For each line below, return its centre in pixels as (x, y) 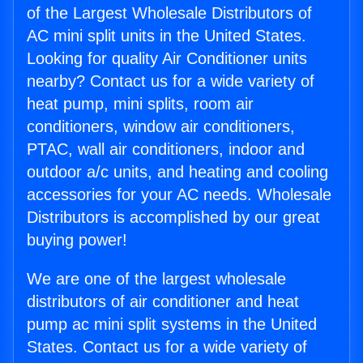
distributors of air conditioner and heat (163, 302)
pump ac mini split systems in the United (172, 325)
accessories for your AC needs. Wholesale (179, 195)
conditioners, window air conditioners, (161, 127)
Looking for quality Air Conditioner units (167, 59)
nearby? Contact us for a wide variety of (171, 81)
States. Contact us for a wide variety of (167, 347)
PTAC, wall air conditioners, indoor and (166, 149)
